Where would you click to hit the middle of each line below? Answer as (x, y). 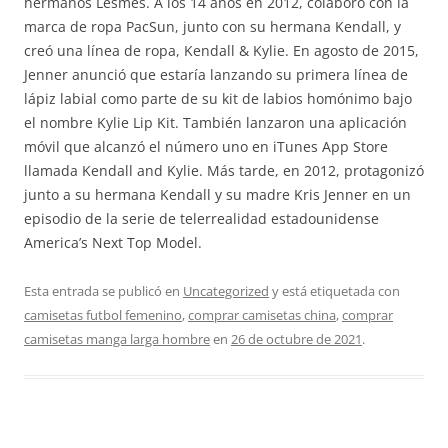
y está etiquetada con (334, 291)
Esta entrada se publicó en (103, 291)
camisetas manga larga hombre (117, 339)
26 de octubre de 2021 (296, 339)
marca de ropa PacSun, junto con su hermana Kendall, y (212, 26)
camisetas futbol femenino (103, 315)
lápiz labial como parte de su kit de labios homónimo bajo (218, 98)
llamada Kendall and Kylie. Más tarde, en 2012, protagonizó (224, 170)
